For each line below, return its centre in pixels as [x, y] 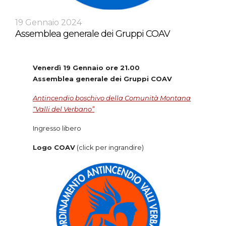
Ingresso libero [57, 128]
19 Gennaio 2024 [48, 22]
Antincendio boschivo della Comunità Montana [112, 98]
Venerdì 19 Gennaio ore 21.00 [86, 67]
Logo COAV [54, 147]
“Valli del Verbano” [64, 109]
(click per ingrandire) [109, 147]
